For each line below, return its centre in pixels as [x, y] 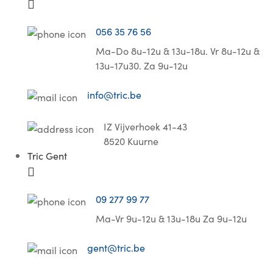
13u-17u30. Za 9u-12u [142, 65]
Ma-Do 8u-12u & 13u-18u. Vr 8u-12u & [178, 51]
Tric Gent [47, 155]
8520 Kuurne [131, 141]
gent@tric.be [116, 247]
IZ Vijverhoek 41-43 [145, 126]
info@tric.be [114, 94]
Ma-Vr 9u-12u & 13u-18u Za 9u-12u [171, 218]
